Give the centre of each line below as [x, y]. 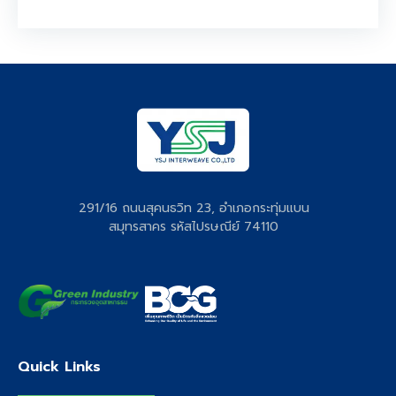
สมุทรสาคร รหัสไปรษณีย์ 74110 [194, 227]
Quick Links [59, 366]
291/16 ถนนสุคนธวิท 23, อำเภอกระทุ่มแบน [194, 209]
